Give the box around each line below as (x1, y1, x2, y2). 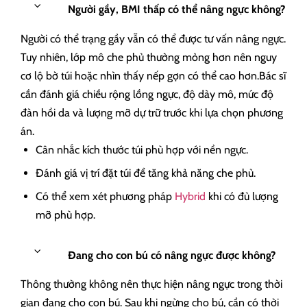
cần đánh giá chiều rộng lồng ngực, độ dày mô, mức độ (21, 87, 273, 101)
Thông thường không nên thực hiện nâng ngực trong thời (21, 278, 282, 291)
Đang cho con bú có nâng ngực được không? (68, 248, 276, 262)
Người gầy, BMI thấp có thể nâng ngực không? (68, 3, 286, 16)
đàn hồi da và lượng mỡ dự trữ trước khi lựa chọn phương (21, 106, 283, 119)
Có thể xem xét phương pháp (36, 189, 175, 203)
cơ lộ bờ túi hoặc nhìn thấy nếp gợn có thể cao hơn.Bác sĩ (21, 69, 286, 82)
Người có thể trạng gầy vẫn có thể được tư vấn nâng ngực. (21, 32, 286, 45)
